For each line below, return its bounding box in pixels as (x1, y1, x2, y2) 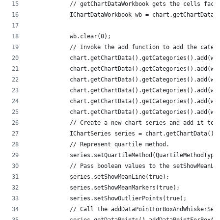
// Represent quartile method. (28, 140, 173, 148)
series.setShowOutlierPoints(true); (28, 194, 187, 202)
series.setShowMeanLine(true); (28, 173, 169, 180)
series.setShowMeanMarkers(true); (28, 184, 180, 191)
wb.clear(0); (28, 32, 111, 40)
